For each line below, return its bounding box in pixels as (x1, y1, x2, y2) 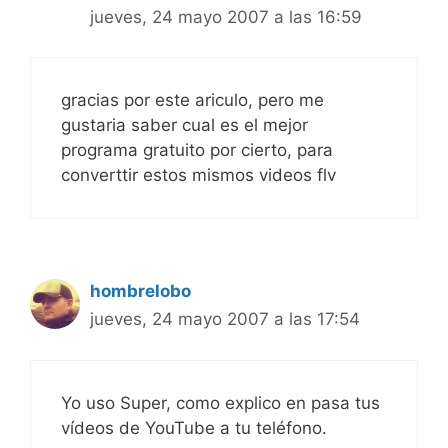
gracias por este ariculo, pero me (61, 90, 324, 110)
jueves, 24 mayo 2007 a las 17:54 (90, 309, 360, 329)
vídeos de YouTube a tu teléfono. (61, 417, 327, 438)
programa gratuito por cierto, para (61, 140, 333, 160)
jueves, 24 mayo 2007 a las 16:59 (90, 6, 362, 27)
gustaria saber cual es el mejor (61, 115, 308, 135)
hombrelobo (90, 281, 191, 301)
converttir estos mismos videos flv (61, 165, 336, 185)
